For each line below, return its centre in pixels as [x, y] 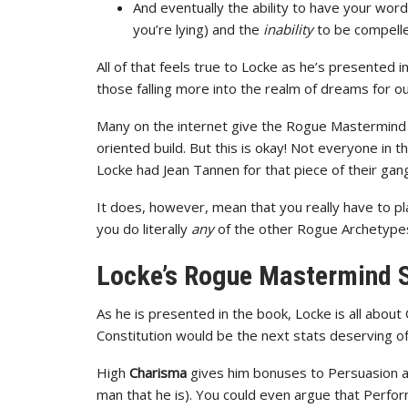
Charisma [158, 372]
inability [288, 29]
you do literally [144, 229]
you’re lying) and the [198, 29]
